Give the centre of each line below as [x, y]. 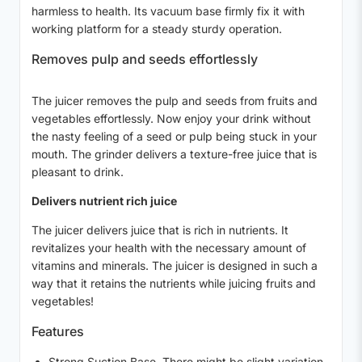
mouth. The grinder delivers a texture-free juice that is [174, 154]
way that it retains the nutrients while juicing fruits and [174, 284]
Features [58, 332]
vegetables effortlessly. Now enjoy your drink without [171, 119]
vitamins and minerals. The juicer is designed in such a [175, 266]
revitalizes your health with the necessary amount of [169, 248]
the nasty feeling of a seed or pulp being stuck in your [174, 137]
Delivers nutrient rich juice [104, 201]
